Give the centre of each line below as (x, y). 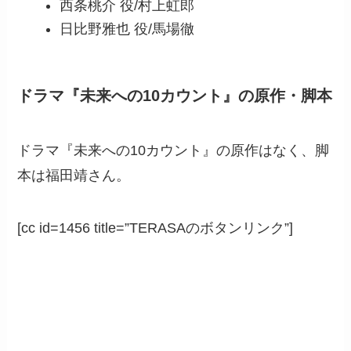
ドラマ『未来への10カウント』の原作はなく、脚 (174, 150)
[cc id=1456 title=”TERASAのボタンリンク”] (156, 228)
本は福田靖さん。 (74, 175)
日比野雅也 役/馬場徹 (127, 29)
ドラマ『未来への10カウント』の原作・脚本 (175, 96)
